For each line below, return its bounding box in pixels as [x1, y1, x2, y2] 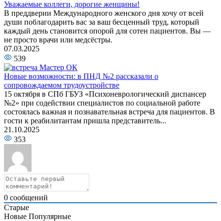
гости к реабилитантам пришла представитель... [4, 116, 166, 125]
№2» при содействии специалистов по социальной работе [4, 98, 200, 107]
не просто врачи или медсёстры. [4, 35, 112, 44]
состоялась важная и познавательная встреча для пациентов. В [4, 107, 215, 116]
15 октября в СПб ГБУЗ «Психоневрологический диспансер [4, 89, 206, 98]
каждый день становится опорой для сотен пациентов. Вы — [4, 26, 211, 35]
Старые [4, 203, 29, 212]
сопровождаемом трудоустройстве [4, 80, 119, 89]
